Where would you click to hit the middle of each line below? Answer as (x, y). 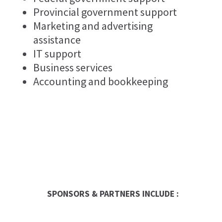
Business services (73, 68)
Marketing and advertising (93, 26)
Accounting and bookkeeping (100, 82)
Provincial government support (105, 12)
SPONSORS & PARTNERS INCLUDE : (113, 194)
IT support (57, 54)
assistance (57, 40)
